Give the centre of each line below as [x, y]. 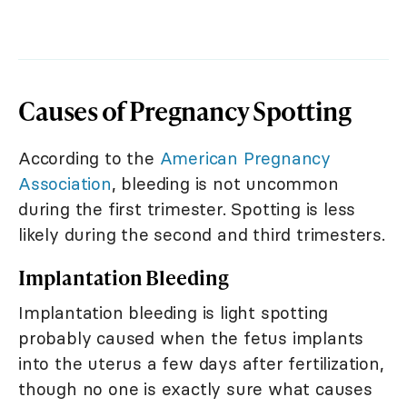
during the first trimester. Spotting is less [187, 208]
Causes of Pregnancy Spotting [184, 110]
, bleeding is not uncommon [225, 183]
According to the [89, 158]
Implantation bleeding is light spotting [174, 312]
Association [65, 183]
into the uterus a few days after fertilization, [201, 363]
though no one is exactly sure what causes [195, 388]
